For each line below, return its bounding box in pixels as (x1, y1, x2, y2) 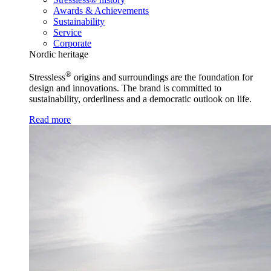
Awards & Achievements (53, 5, 149, 16)
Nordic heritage (29, 48, 88, 59)
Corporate (53, 38, 91, 48)
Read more (29, 114, 71, 125)
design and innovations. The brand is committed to (29, 83, 221, 94)
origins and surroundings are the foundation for (71, 72, 253, 83)
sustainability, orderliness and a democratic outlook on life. (29, 94, 252, 105)
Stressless (29, 72, 65, 83)
